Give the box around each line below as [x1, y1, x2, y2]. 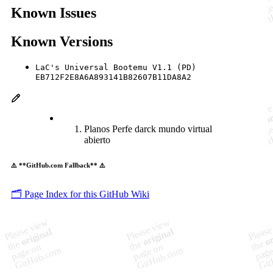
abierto [84, 135, 110, 146]
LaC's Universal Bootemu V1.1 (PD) [35, 63, 196, 73]
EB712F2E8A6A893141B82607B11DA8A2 [35, 73, 191, 83]
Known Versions [11, 33, 113, 49]
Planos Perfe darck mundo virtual [84, 124, 212, 135]
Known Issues [11, 4, 96, 21]
